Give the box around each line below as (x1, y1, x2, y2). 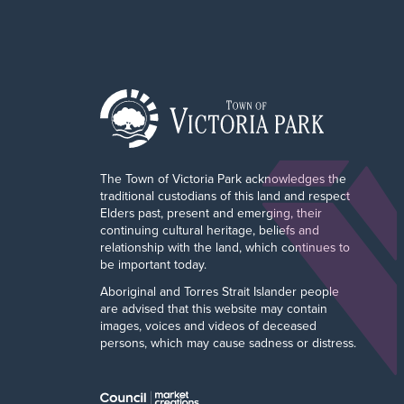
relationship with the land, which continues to (99, 237, 350, 256)
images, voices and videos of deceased (99, 316, 317, 335)
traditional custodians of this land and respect (99, 186, 350, 205)
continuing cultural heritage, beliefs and (99, 220, 319, 239)
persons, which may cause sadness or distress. (99, 333, 356, 352)
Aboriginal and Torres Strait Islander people (99, 281, 339, 300)
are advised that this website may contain (99, 298, 327, 317)
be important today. (99, 254, 207, 273)
